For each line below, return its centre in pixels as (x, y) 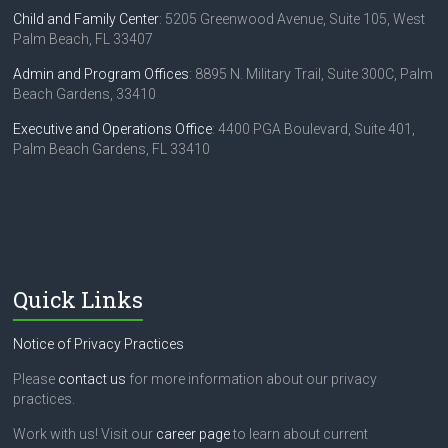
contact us (92, 379)
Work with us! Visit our (85, 434)
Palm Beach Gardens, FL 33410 (112, 149)
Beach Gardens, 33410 (85, 94)
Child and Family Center (86, 19)
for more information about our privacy (252, 379)
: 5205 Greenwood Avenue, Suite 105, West (292, 19)
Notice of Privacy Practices (99, 344)
